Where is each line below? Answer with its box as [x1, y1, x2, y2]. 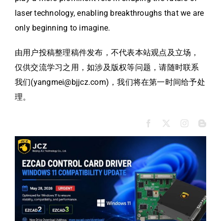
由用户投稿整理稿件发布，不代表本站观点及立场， [15, 47, 199, 57]
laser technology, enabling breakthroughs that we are [15, 8, 204, 18]
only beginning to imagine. [15, 23, 110, 33]
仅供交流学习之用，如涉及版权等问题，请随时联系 [15, 62, 199, 72]
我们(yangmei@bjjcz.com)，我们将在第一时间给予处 [15, 77, 205, 87]
